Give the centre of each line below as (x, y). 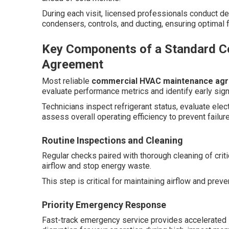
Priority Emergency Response (104, 205)
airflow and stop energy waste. (97, 166)
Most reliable (67, 81)
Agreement (73, 64)
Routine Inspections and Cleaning (112, 140)
